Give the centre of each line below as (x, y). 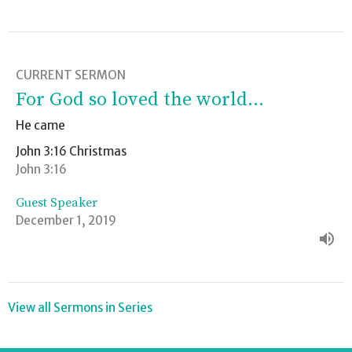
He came (40, 125)
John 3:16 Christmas (71, 151)
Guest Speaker (57, 202)
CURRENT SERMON (71, 75)
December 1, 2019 (66, 220)
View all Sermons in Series (80, 307)
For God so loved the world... (140, 99)
